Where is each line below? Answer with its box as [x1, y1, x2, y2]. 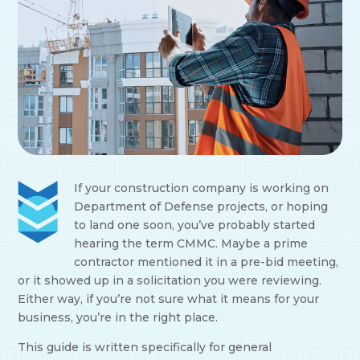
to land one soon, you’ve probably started [74, 218, 316, 233]
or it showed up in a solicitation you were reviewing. [18, 273, 322, 288]
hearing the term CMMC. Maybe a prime [74, 236, 309, 252]
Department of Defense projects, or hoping [74, 199, 329, 215]
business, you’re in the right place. [18, 310, 219, 325]
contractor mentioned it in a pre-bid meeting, [74, 255, 339, 270]
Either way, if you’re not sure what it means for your [18, 292, 320, 307]
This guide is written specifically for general [18, 340, 272, 355]
